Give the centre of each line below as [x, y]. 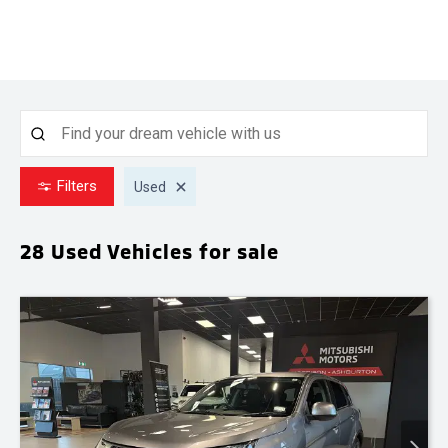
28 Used [61, 251]
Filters [77, 186]
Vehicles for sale [190, 251]
